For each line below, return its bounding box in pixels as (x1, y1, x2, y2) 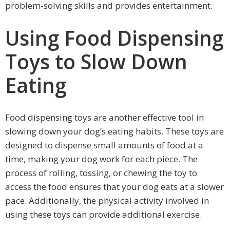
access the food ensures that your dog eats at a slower (5, 180, 224, 193)
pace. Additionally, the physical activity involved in (5, 194, 209, 206)
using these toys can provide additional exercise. (5, 208, 202, 220)
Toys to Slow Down (5, 47, 187, 75)
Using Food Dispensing (5, 24, 223, 51)
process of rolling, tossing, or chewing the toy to (5, 166, 197, 179)
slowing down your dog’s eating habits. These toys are (5, 125, 224, 137)
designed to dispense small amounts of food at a (5, 139, 203, 151)
